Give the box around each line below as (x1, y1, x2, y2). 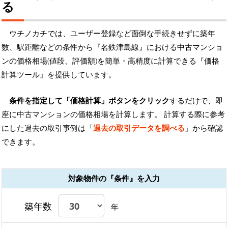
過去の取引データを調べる (93, 122, 185, 133)
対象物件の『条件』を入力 (68, 173, 160, 183)
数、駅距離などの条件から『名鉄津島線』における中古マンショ (2, 41, 223, 52)
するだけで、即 (169, 95, 223, 105)
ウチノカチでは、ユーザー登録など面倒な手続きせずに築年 (9, 27, 215, 38)
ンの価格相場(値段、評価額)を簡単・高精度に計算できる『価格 (2, 55, 219, 66)
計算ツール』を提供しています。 (2, 69, 116, 79)
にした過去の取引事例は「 (2, 122, 93, 133)
